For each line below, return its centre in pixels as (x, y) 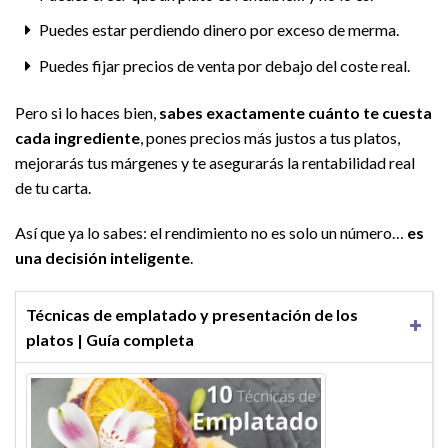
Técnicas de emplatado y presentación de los (192, 315)
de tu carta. (53, 187)
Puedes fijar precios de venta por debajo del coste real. (224, 65)
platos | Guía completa (110, 340)
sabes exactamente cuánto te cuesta (295, 112)
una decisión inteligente (102, 258)
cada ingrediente (77, 137)
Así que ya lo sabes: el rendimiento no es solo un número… (211, 233)
